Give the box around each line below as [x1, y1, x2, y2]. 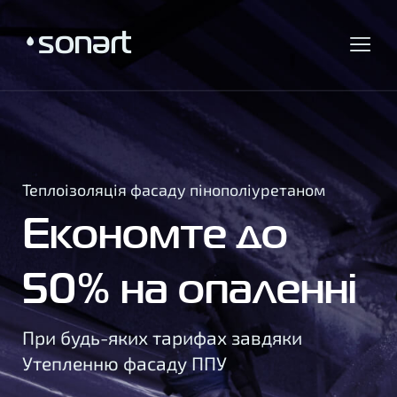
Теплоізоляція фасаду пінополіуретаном [22, 180, 325, 199]
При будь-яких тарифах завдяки [22, 326, 302, 348]
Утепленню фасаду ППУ [22, 352, 227, 374]
